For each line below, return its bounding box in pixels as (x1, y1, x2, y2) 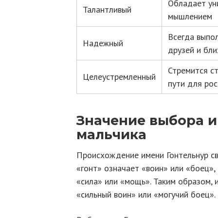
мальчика (76, 127, 146, 143)
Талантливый (83, 3, 131, 15)
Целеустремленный (83, 71, 156, 82)
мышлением (168, 10, 212, 22)
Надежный (83, 37, 123, 49)
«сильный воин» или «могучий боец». (76, 188, 216, 200)
